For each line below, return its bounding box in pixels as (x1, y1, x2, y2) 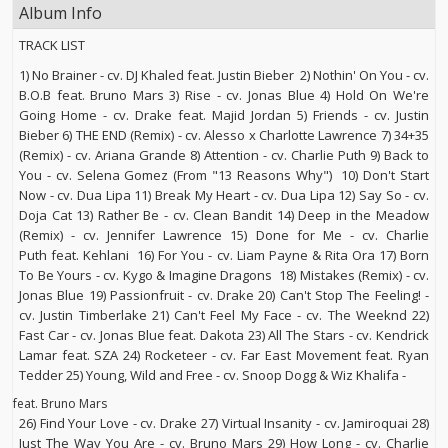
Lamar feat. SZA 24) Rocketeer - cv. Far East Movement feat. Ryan (19, 346, 429, 364)
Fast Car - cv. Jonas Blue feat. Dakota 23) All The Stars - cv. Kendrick (19, 326, 429, 344)
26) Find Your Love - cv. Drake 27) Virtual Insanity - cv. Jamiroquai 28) (19, 414, 429, 432)
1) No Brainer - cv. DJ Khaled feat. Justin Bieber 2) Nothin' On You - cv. (19, 66, 429, 84)
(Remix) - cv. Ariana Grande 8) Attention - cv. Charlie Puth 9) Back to (19, 146, 429, 164)
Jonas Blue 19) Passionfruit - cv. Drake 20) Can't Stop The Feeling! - (19, 286, 429, 304)
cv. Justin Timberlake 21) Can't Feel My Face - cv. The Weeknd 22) (19, 306, 429, 324)
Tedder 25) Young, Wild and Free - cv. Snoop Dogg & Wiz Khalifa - (19, 366, 406, 384)
